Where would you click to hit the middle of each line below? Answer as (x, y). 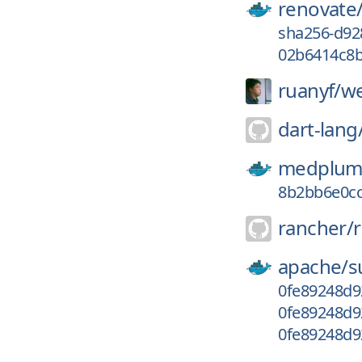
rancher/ (316, 227)
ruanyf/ (309, 90)
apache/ (313, 266)
